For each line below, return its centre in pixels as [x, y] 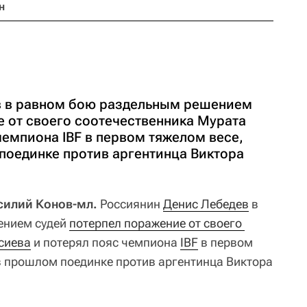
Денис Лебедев [206, 204]
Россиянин [130, 204]
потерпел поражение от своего [156, 223]
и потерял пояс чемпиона [106, 242]
